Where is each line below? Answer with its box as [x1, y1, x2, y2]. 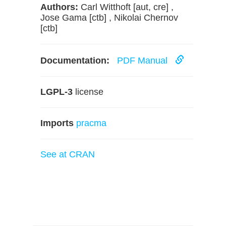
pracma [76, 118, 106, 128]
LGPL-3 [40, 87, 73, 97]
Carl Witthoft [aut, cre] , [78, 2, 174, 12]
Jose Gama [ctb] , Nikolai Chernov [40, 13, 178, 23]
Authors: [40, 2, 78, 12]
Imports [40, 118, 74, 128]
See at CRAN [40, 149, 95, 159]
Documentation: [40, 55, 109, 66]
